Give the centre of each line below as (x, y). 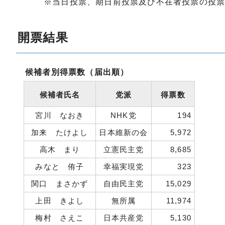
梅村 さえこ (60, 218)
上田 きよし (60, 201)
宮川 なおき (60, 115)
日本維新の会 (124, 132)
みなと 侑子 (60, 166)
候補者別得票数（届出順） (77, 72)
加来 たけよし (60, 132)
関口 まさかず (60, 184)
